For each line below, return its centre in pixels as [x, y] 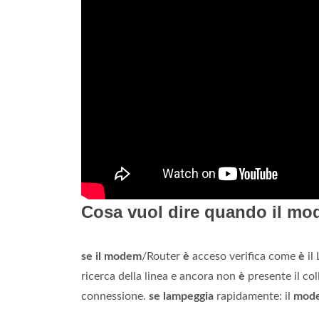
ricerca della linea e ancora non [160, 277]
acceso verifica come [244, 257]
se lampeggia [181, 297]
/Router [162, 257]
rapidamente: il [253, 297]
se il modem [111, 257]
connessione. [115, 297]
